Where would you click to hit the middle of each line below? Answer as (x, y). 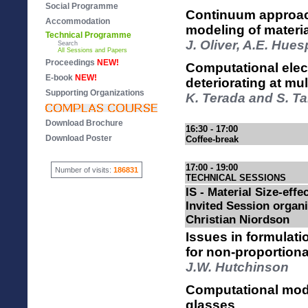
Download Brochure (84, 123)
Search (61, 43)
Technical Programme (88, 35)
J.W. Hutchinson (237, 267)
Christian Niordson (238, 220)
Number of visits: (84, 170)
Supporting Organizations (95, 93)
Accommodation (77, 21)
